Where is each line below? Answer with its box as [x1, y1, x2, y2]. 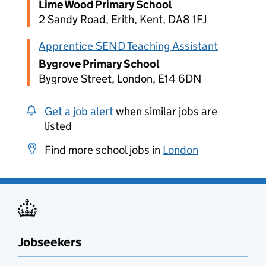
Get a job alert [45, 104, 113, 118]
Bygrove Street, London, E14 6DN [39, 72, 202, 85]
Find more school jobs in [45, 143, 163, 157]
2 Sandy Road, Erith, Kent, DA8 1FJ [39, 12, 207, 26]
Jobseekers [18, 235, 81, 250]
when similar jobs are [113, 104, 217, 118]
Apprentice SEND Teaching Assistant [39, 39, 218, 53]
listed [45, 119, 72, 133]
